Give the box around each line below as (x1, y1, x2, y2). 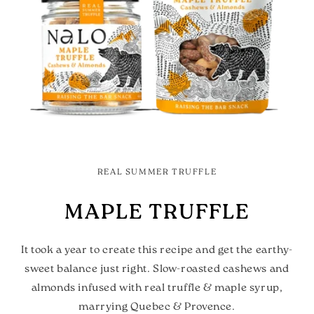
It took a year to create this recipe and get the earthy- (21, 245, 293, 256)
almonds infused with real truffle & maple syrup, (31, 282, 283, 294)
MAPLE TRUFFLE (64, 202, 250, 224)
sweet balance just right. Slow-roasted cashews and (25, 264, 289, 275)
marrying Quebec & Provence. (78, 301, 235, 313)
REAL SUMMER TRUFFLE (97, 168, 217, 177)
